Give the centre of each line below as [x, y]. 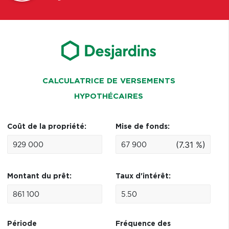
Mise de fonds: [142, 127]
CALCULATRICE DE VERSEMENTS [109, 81]
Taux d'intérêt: [143, 176]
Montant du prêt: [39, 176]
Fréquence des [143, 224]
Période [22, 224]
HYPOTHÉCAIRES [109, 96]
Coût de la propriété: [47, 127]
